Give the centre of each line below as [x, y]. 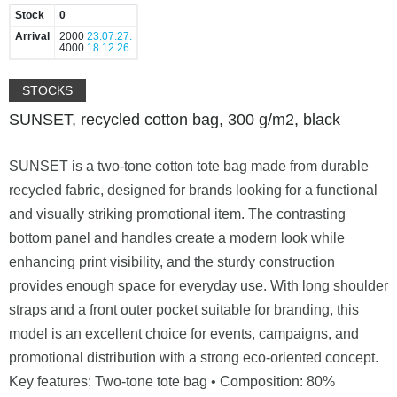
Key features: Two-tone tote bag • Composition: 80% [172, 381]
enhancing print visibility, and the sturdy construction [172, 261]
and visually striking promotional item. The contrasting [177, 214]
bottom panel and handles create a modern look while [177, 237]
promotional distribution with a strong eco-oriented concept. [194, 357]
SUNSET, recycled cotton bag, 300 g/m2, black [175, 119]
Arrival [32, 36]
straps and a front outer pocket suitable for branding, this [184, 309]
